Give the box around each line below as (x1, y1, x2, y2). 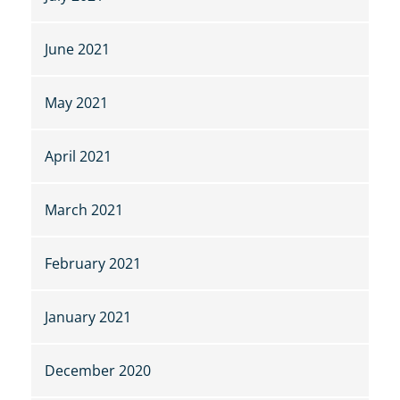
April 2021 (45, 146, 112, 167)
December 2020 (45, 361, 151, 381)
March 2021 (45, 200, 123, 221)
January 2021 (45, 307, 131, 328)
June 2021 (45, 39, 110, 60)
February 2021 (45, 254, 141, 274)
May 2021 (45, 93, 108, 113)
